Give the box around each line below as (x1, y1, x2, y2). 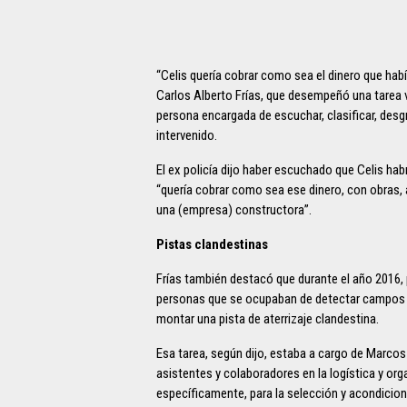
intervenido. (156, 127, 217, 144)
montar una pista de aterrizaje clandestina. (156, 311, 379, 328)
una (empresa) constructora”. (156, 202, 312, 219)
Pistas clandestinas (156, 236, 268, 253)
